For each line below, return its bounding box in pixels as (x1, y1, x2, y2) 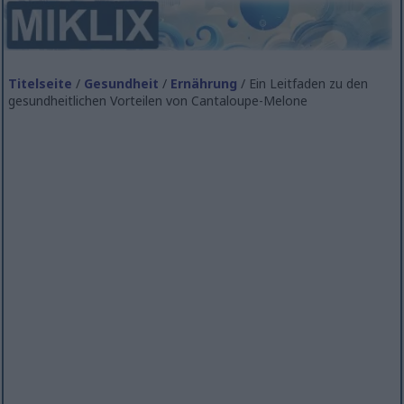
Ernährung (170, 74, 238, 92)
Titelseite (8, 74, 73, 92)
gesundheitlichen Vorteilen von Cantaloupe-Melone (8, 91, 308, 109)
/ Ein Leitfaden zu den (237, 74, 369, 92)
